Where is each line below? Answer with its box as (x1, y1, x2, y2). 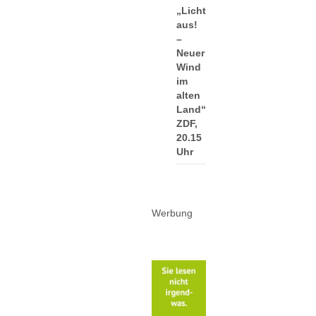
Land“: (176, 103, 210, 115)
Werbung (152, 207, 193, 219)
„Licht (176, 4, 207, 16)
